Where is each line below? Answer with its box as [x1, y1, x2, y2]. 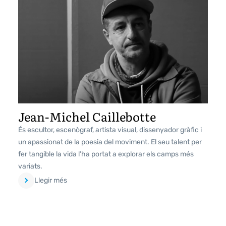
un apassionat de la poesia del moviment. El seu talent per [18, 137, 202, 146]
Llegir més [34, 176, 67, 185]
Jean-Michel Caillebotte [18, 107, 156, 125]
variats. [18, 161, 42, 171]
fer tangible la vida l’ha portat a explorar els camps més [18, 149, 194, 158]
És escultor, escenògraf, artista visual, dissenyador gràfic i [18, 125, 202, 134]
